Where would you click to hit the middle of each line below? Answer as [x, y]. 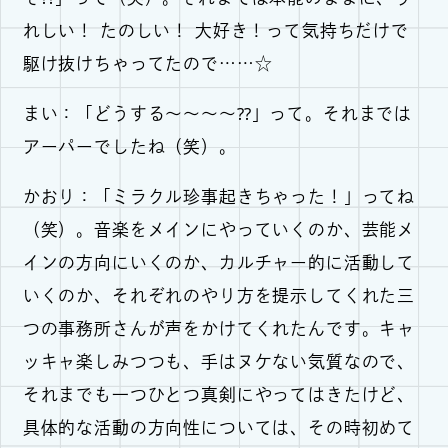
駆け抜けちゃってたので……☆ [147, 64]
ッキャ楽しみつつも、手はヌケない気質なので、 [219, 361]
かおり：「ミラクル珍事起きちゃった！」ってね [219, 196]
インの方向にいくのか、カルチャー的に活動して [219, 262]
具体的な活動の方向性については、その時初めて [219, 427]
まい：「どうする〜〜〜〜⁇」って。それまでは [217, 113]
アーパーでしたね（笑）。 [129, 146]
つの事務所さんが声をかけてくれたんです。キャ [219, 328]
